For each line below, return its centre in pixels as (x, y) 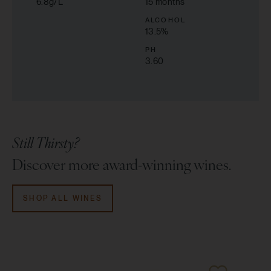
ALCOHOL (165, 20)
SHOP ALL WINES (63, 199)
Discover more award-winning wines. (122, 164)
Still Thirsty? (46, 142)
